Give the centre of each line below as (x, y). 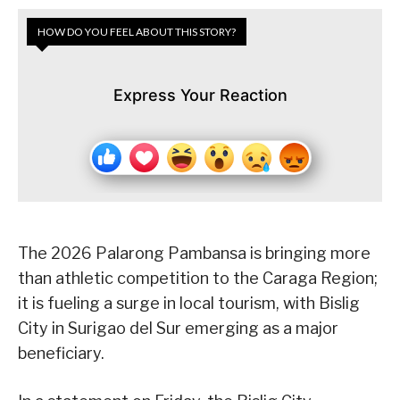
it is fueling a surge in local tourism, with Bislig (189, 304)
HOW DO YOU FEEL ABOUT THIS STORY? (137, 32)
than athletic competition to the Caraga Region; (198, 279)
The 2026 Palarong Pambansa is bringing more (194, 254)
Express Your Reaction (200, 96)
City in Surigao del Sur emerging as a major (178, 329)
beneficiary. (61, 354)
